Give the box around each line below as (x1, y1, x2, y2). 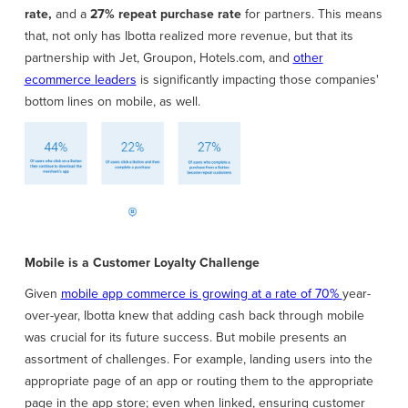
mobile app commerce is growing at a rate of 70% (60, 284, 342, 304)
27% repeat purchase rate (86, 5, 241, 25)
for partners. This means (240, 5, 382, 25)
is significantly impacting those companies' (136, 70, 379, 90)
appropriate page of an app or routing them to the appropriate (24, 372, 373, 392)
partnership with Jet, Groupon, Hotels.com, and (24, 48, 293, 68)
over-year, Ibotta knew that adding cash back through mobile (24, 306, 364, 326)
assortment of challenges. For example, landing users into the (24, 350, 372, 370)
